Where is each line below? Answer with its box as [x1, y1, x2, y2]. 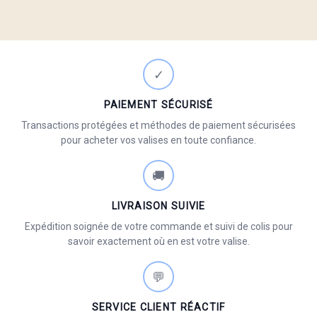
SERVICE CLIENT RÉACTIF [91, 301, 226, 313]
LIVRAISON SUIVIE [111, 200, 206, 212]
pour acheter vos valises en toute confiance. [61, 134, 256, 146]
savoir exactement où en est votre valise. [67, 236, 250, 248]
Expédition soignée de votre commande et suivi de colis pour [24, 221, 293, 233]
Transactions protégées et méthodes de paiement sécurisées [21, 120, 296, 132]
